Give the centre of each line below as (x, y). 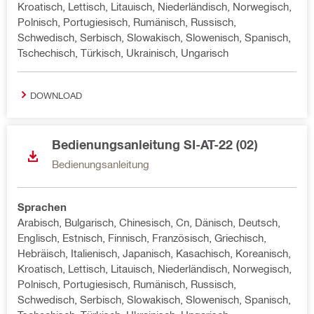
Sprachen (42, 207)
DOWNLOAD (56, 95)
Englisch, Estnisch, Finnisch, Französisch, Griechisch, (142, 238)
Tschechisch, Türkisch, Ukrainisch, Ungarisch (123, 53)
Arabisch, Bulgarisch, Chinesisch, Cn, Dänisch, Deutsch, (149, 222)
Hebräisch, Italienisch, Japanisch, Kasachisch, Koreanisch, (154, 253)
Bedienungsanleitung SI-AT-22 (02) (155, 144)
